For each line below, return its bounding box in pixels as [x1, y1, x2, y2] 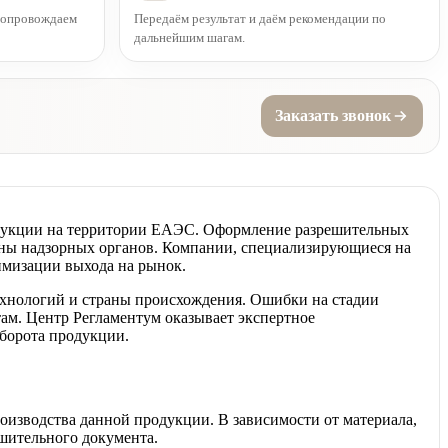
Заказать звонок [275, 106, 391, 124]
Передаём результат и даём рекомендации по [133, 10, 386, 26]
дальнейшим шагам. [133, 29, 245, 45]
